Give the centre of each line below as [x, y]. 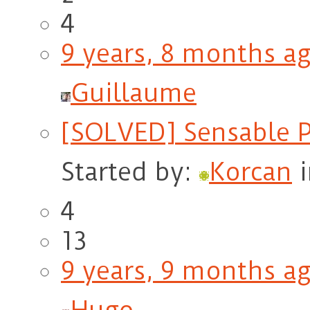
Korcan [250, 172]
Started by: [130, 172]
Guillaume [134, 93]
